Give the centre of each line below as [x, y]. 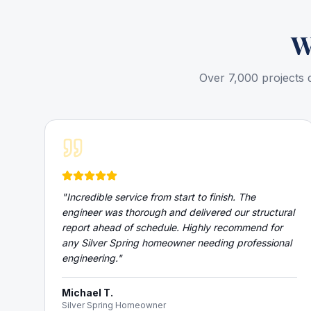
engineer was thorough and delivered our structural [178, 212]
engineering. [90, 258]
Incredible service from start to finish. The [161, 197]
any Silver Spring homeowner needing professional [177, 243]
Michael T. [87, 293]
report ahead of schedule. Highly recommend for [172, 227]
